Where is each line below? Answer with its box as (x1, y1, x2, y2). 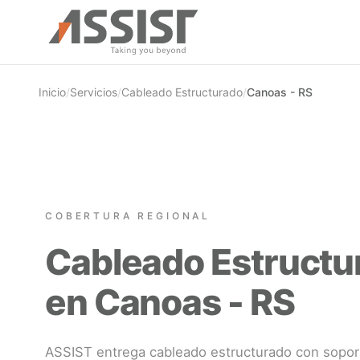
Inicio (39, 85, 66, 99)
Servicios (70, 85, 117, 99)
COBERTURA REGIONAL (45, 209, 211, 222)
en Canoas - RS (45, 280, 295, 324)
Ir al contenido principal (12, 6, 135, 20)
